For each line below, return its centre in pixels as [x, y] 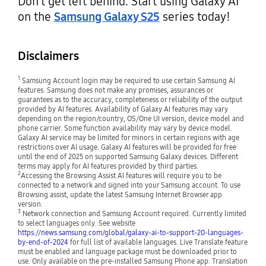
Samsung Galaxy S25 [107, 17]
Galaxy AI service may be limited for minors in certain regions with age [128, 137]
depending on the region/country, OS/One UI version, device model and [131, 118]
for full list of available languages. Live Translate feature [158, 242]
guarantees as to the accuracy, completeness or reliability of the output [130, 99]
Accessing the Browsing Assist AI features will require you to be [121, 175]
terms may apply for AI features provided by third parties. [108, 166]
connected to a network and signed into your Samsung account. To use [129, 185]
